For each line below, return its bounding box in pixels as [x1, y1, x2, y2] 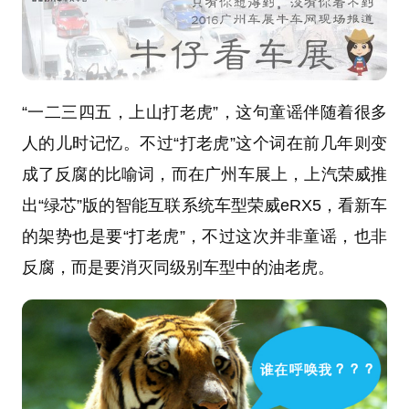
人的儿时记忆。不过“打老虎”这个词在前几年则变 [21, 134, 388, 153]
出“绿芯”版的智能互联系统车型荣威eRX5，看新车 [21, 196, 388, 215]
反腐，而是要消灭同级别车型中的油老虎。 [21, 258, 334, 278]
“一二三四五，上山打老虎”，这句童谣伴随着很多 [21, 103, 388, 122]
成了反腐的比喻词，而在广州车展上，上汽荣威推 [21, 165, 388, 184]
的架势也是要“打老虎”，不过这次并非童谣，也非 [21, 227, 388, 246]
